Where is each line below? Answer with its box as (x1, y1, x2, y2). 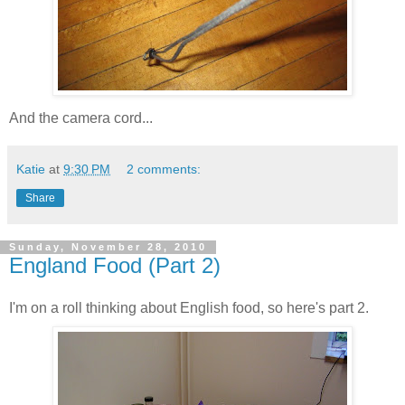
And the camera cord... (9, 109, 153, 126)
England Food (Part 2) (9, 252, 221, 278)
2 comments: (127, 161, 202, 176)
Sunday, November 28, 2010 (9, 241, 207, 253)
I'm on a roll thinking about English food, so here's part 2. (9, 300, 369, 316)
